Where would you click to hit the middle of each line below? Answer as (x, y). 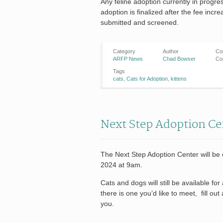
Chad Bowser (179, 58)
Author (171, 51)
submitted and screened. (140, 22)
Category (124, 51)
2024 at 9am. (121, 165)
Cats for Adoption (147, 78)
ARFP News (128, 58)
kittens (179, 78)
